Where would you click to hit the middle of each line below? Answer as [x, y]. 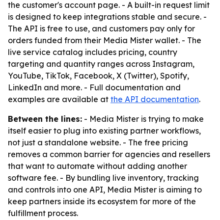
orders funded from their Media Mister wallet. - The [105, 40]
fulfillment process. [43, 213]
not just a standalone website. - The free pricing [98, 142]
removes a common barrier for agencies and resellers [109, 154]
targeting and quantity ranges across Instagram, [101, 64]
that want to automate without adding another [97, 166]
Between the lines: [45, 119]
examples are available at [59, 99]
